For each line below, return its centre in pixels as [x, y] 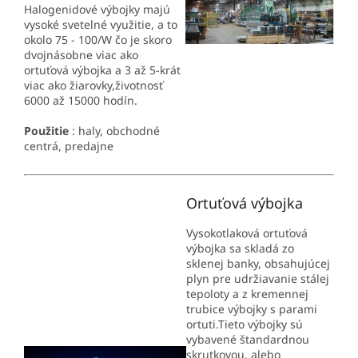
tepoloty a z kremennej [247, 293]
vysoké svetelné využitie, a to [101, 24]
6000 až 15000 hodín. [81, 100]
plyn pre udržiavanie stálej [258, 278]
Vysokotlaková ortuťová [247, 233]
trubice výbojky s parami [252, 308]
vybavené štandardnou [248, 339]
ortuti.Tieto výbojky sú [245, 324]
